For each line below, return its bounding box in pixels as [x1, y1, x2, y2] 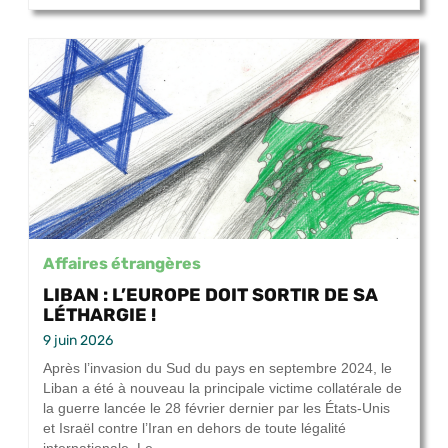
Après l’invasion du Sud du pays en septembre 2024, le [43, 360, 392, 377]
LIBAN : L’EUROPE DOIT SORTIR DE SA [43, 284, 378, 306]
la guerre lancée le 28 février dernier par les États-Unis [43, 400, 390, 417]
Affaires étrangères [43, 254, 201, 273]
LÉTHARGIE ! [43, 304, 156, 326]
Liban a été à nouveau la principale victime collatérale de [43, 380, 402, 397]
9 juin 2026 [43, 332, 113, 350]
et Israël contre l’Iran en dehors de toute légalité [43, 420, 346, 437]
